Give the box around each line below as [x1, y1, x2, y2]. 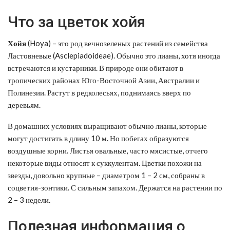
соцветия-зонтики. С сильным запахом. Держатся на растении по [8, 182, 222, 192]
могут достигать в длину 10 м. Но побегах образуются [8, 133, 189, 143]
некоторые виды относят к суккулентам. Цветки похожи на [8, 158, 202, 167]
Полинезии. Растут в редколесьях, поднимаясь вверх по [8, 87, 191, 97]
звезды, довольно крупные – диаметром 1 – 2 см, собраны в [8, 170, 205, 180]
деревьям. [8, 100, 41, 109]
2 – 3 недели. [8, 195, 50, 204]
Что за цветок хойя [8, 12, 145, 31]
